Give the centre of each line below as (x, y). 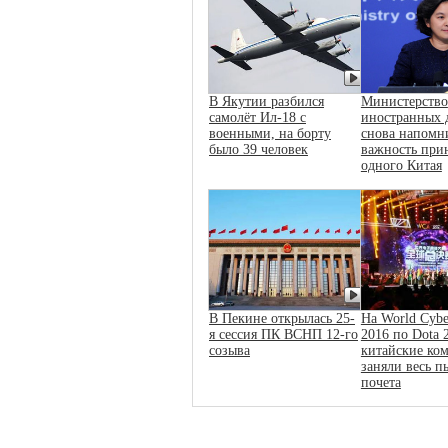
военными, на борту (270, 133)
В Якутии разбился (266, 101)
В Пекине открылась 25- (282, 318)
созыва (229, 350)
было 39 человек (258, 149)
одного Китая (401, 165)
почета (380, 382)
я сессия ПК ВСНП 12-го (283, 334)
